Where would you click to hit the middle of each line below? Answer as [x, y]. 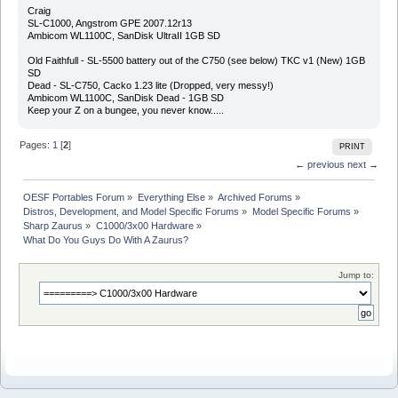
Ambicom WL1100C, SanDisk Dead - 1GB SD [125, 98]
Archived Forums [255, 198]
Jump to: [356, 275]
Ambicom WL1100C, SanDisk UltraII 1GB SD [123, 36]
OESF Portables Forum [74, 198]
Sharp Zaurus [53, 226]
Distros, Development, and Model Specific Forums [131, 212]
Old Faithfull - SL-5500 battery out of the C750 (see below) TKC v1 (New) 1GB [196, 61]
